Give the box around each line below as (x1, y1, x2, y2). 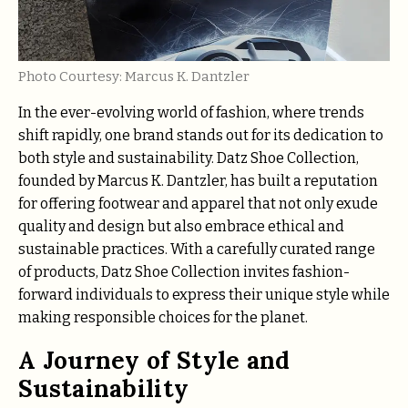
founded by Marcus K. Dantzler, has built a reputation (18, 172, 378, 190)
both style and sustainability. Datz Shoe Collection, (18, 149, 359, 168)
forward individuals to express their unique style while (18, 286, 390, 304)
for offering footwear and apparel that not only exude (18, 195, 378, 213)
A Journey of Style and (18, 345, 291, 376)
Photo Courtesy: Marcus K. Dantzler (18, 68, 250, 86)
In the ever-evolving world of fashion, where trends (18, 104, 364, 122)
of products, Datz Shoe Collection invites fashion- (18, 263, 350, 281)
